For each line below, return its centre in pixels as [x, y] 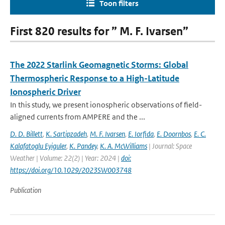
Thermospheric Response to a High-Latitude [95, 78]
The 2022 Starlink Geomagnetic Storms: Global [99, 65]
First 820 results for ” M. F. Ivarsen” [99, 31]
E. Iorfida [141, 134]
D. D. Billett [26, 134]
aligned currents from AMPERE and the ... [78, 117]
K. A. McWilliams [124, 146]
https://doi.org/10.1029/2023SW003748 [71, 170]
